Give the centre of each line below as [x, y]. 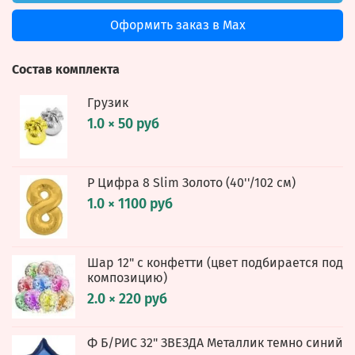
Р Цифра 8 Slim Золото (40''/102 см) [191, 182]
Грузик [108, 102]
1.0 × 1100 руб [130, 204]
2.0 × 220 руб [127, 299]
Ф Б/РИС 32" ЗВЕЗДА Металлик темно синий [215, 342]
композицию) [127, 277]
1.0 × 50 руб [123, 124]
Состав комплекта [66, 69]
